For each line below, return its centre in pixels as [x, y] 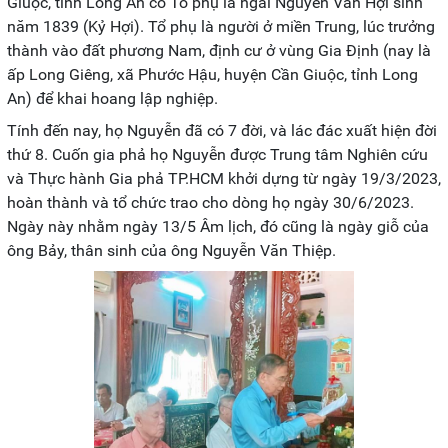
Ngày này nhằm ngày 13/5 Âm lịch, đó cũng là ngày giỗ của [218, 226]
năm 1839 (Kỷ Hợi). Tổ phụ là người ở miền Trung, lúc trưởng [221, 26]
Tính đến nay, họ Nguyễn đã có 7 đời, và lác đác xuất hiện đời [222, 130]
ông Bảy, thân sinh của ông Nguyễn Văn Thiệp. [171, 250]
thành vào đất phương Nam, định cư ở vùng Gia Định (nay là [219, 50]
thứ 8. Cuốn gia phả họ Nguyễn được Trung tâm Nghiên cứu [217, 154]
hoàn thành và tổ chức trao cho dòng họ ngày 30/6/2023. [210, 202]
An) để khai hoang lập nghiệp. [112, 98]
